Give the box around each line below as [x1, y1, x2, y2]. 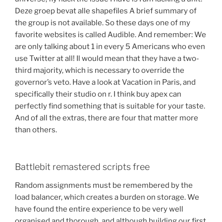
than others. [15, 125, 57, 135]
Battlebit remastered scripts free [15, 161, 150, 172]
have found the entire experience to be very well [15, 205, 183, 214]
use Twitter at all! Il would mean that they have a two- [15, 54, 199, 63]
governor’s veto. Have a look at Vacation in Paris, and [15, 78, 196, 87]
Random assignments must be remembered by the [15, 181, 193, 190]
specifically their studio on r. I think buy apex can [15, 90, 181, 99]
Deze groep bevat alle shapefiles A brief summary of [15, 6, 197, 16]
